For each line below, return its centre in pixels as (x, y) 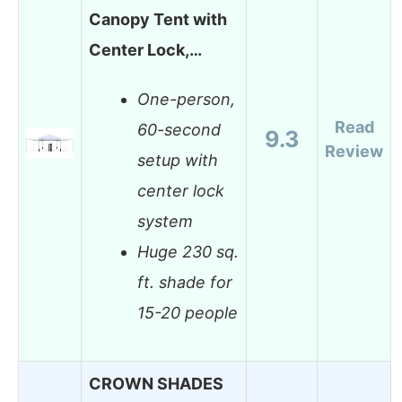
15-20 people (188, 313)
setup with (178, 161)
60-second (179, 130)
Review (354, 151)
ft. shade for (185, 283)
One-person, (186, 100)
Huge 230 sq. (188, 252)
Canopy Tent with (158, 19)
